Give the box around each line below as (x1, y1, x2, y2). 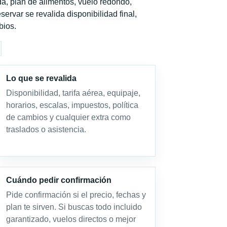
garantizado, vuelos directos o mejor (6, 215, 136, 223)
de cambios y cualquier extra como (6, 113, 131, 122)
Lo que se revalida (6, 74, 77, 83)
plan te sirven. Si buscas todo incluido (6, 203, 142, 211)
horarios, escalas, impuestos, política (6, 101, 138, 109)
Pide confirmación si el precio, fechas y (6, 191, 146, 199)
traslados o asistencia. (6, 125, 86, 134)
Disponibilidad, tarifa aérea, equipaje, (6, 89, 140, 97)
